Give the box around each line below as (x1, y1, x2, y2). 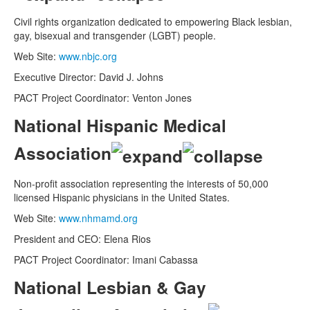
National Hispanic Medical (14, 113, 226, 138)
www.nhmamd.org (59, 210, 138, 225)
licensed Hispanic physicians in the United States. (14, 190, 230, 204)
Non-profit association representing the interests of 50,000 (14, 176, 268, 190)
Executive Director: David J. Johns (14, 70, 163, 84)
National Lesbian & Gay (14, 274, 206, 300)
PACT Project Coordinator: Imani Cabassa (14, 252, 198, 266)
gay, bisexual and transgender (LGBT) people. (14, 28, 216, 43)
